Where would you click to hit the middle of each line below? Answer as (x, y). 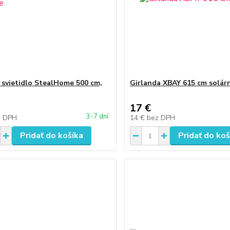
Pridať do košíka (51, 136)
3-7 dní (98, 117)
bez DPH (161, 118)
